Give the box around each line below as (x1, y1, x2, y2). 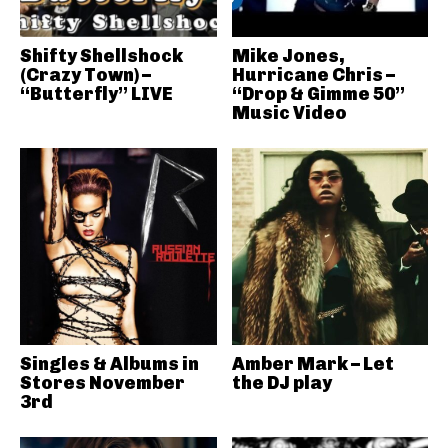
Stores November (20, 371, 185, 394)
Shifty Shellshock (20, 45, 183, 67)
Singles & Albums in (20, 352, 199, 375)
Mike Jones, (231, 45, 345, 67)
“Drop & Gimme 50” (231, 83, 405, 105)
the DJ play (231, 371, 332, 394)
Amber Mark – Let (231, 352, 394, 375)
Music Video (231, 102, 347, 124)
